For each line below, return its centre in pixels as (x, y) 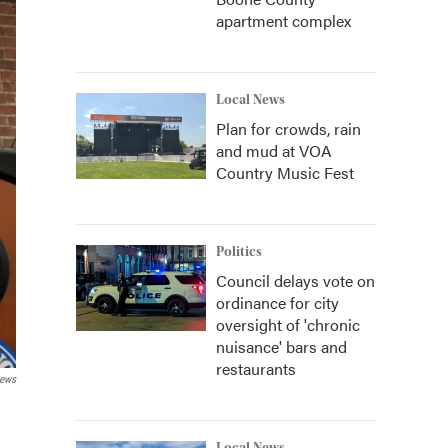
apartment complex (283, 20)
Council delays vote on (295, 280)
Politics (239, 252)
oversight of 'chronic (288, 324)
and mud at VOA (274, 150)
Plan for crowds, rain (288, 128)
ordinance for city (277, 302)
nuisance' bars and (281, 346)
